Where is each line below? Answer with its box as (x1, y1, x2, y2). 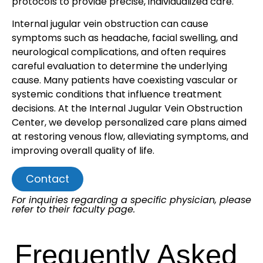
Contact (26, 171, 69, 186)
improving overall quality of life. (12, 144, 154, 158)
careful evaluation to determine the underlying (12, 59, 227, 73)
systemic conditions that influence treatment (12, 87, 222, 102)
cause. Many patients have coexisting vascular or (12, 73, 238, 87)
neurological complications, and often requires (12, 45, 226, 59)
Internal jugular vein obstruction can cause (12, 17, 208, 31)
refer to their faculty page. (12, 202, 135, 216)
